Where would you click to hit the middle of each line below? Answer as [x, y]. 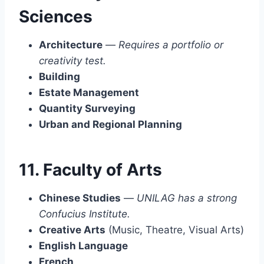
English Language [83, 245]
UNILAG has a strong [187, 198]
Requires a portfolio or [171, 44]
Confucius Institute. [85, 214]
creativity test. [72, 60]
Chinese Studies [80, 198]
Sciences [56, 16]
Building [60, 76]
